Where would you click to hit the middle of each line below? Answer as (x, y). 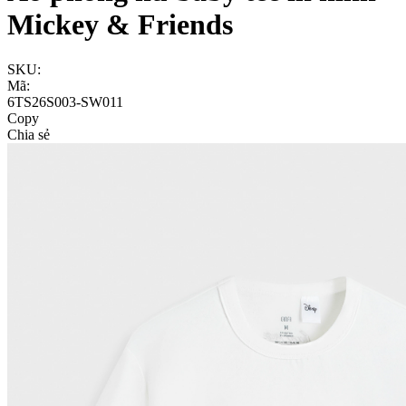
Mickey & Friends (120, 25)
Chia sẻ (29, 134)
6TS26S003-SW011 (65, 101)
